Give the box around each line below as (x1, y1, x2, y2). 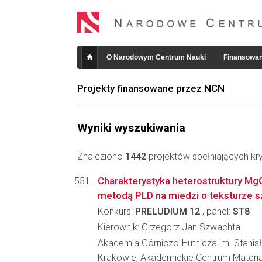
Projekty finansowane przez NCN (77, 82, 225, 94)
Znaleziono (77, 151, 125, 162)
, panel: (200, 206, 233, 217)
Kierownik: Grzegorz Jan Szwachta (98, 222, 240, 233)
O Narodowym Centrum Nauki (106, 53, 206, 61)
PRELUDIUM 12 (135, 206, 200, 217)
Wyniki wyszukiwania (77, 121, 185, 135)
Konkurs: (98, 206, 135, 217)
